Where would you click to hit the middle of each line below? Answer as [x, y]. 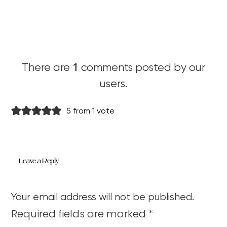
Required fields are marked [80, 214]
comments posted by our [142, 68]
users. [113, 84]
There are [47, 68]
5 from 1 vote [91, 111]
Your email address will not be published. [103, 197]
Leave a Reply [39, 161]
